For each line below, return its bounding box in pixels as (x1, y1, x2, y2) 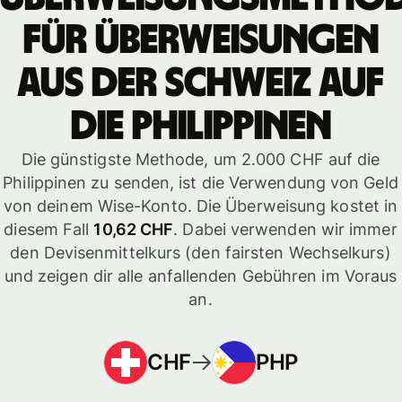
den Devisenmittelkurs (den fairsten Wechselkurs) (10, 243, 391, 263)
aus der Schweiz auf (17, 63, 384, 105)
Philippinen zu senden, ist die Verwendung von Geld (3, 173, 398, 193)
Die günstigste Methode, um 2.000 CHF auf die (21, 150, 380, 170)
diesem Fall (4, 220, 94, 240)
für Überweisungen (22, 20, 379, 62)
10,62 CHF (93, 220, 174, 240)
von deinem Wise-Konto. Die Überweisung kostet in (3, 197, 398, 216)
